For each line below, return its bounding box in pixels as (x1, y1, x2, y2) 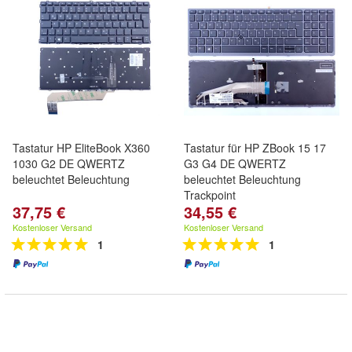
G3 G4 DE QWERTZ (184, 156, 286, 171)
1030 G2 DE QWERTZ (13, 156, 125, 171)
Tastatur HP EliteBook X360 (13, 140, 150, 156)
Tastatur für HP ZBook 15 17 (184, 140, 326, 156)
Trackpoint (184, 187, 236, 203)
